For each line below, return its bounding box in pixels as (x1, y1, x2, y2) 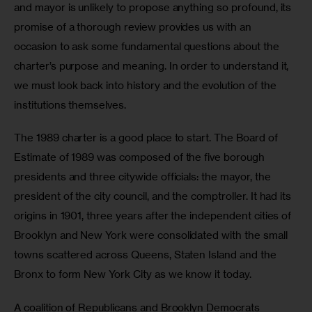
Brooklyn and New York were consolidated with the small (14, 228, 290, 242)
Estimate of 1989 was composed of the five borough (14, 150, 267, 164)
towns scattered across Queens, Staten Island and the (14, 248, 279, 262)
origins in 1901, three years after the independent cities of (14, 209, 295, 223)
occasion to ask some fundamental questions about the (14, 39, 282, 53)
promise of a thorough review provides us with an (14, 19, 254, 33)
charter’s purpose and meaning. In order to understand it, (14, 58, 292, 72)
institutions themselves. (14, 97, 126, 111)
